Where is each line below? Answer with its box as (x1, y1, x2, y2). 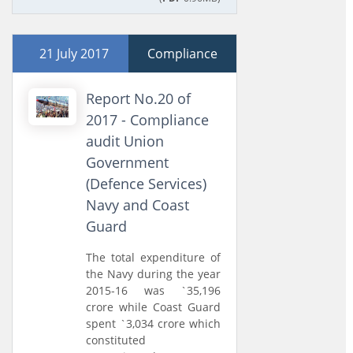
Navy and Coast (86, 195, 190, 214)
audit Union (86, 132, 165, 150)
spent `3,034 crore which (86, 316, 221, 331)
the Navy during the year (86, 266, 221, 281)
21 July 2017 (39, 45, 109, 62)
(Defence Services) (86, 174, 207, 193)
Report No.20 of (86, 89, 191, 108)
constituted (86, 333, 147, 347)
